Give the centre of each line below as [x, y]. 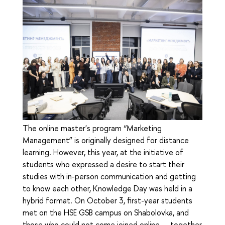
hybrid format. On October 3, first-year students [107, 201]
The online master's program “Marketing [92, 128]
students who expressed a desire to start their [103, 164]
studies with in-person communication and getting [109, 177]
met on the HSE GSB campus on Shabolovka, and [106, 213]
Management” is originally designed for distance [106, 140]
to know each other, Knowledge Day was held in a [107, 189]
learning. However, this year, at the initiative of [103, 152]
